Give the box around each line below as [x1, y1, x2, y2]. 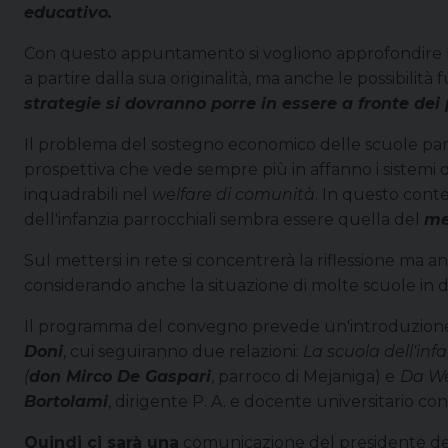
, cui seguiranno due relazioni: [63, 341, 303, 361]
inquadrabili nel [24, 184, 152, 204]
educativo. [24, 2, 112, 22]
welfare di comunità [152, 184, 315, 204]
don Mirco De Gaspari [29, 366, 211, 386]
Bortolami [24, 391, 108, 411]
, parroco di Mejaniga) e [211, 366, 395, 386]
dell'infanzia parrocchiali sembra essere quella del [24, 209, 424, 229]
